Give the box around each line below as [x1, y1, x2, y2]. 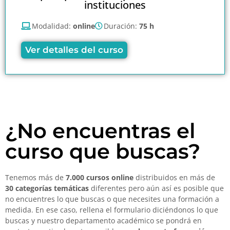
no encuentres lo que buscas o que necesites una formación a [5, 194, 219, 204]
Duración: [104, 21, 139, 31]
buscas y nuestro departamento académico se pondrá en [5, 216, 202, 226]
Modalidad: [32, 21, 73, 31]
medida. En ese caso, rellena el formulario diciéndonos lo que [5, 205, 218, 215]
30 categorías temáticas [5, 183, 89, 194]
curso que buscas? [5, 139, 200, 164]
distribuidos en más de [133, 172, 215, 183]
